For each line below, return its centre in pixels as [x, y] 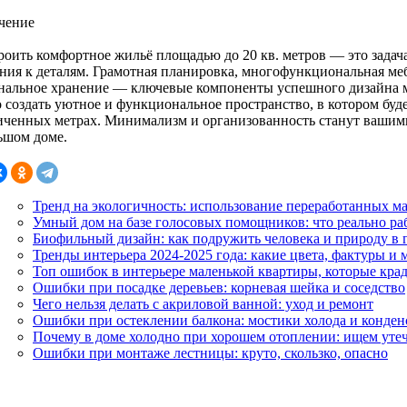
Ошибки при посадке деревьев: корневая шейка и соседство [219, 287]
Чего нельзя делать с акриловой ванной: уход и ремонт [203, 303]
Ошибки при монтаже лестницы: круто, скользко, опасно [210, 352]
